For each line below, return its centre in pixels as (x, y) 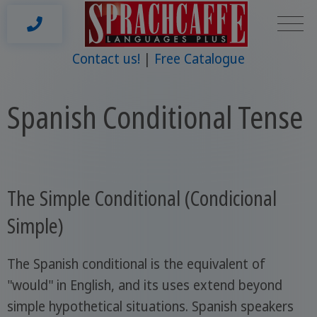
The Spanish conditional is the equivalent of (136, 264)
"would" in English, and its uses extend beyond (144, 286)
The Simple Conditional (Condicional (142, 198)
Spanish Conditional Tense (155, 116)
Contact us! (106, 58)
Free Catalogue (200, 58)
